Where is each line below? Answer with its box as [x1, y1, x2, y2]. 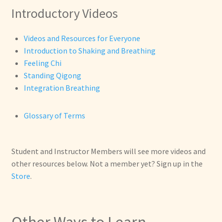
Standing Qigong [23, 70, 81, 81]
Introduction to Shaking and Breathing [23, 46, 156, 56]
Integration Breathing [23, 83, 100, 93]
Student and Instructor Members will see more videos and [11, 146, 206, 157]
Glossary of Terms [23, 111, 85, 121]
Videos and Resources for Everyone [23, 33, 140, 44]
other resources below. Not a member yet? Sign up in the [11, 159, 203, 169]
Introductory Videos [11, 5, 118, 22]
